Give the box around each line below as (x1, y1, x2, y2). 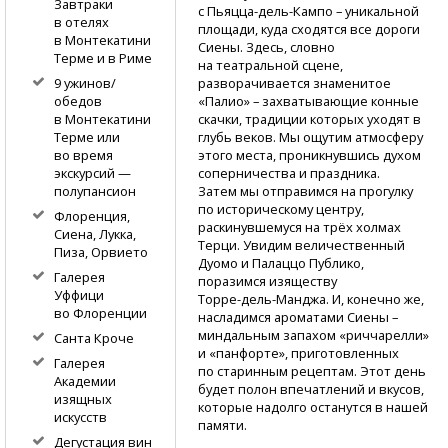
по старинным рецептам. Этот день (197, 361, 426, 380)
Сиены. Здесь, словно (197, 37, 335, 56)
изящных (53, 390, 112, 409)
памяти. (197, 415, 247, 434)
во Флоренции (53, 304, 147, 323)
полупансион (53, 182, 136, 201)
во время (53, 146, 113, 165)
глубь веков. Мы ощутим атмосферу (197, 127, 423, 146)
